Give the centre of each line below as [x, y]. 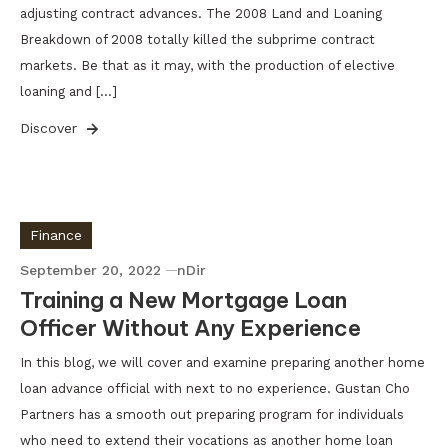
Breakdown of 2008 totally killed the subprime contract [197, 39]
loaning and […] [68, 91]
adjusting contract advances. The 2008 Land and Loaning [201, 13]
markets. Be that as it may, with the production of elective [207, 65]
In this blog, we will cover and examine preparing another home [222, 362]
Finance [56, 235]
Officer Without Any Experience [190, 328]
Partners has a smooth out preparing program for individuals [212, 414]
